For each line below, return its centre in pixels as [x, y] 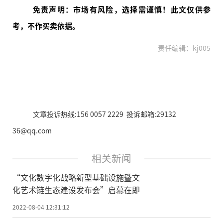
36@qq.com [32, 131]
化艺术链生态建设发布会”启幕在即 [76, 189]
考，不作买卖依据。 [46, 26]
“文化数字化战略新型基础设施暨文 [76, 177]
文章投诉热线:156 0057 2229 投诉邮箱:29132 [104, 114]
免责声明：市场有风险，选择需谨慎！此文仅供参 [121, 9]
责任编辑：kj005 [184, 48]
